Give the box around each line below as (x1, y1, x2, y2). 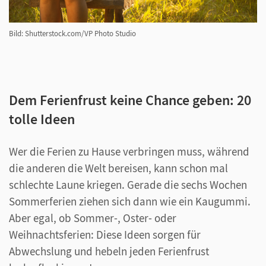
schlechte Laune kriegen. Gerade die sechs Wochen (9, 177, 247, 192)
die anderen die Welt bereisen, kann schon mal (9, 160, 228, 175)
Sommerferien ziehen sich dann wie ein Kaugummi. (9, 194, 251, 208)
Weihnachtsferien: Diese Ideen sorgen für (9, 227, 201, 242)
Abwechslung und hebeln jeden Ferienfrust (9, 243, 209, 258)
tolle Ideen (9, 109, 75, 128)
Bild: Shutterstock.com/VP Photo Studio (9, 28, 136, 39)
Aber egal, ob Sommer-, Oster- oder (9, 210, 176, 225)
